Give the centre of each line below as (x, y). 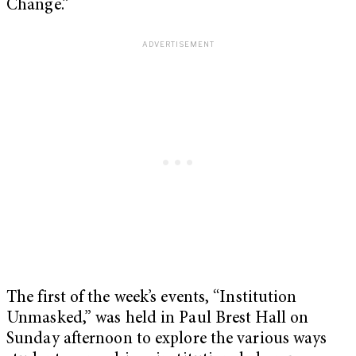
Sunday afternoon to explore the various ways (167, 340)
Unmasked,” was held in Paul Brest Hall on (158, 319)
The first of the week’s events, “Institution (152, 299)
